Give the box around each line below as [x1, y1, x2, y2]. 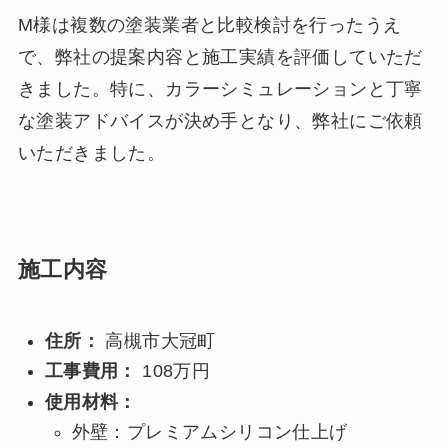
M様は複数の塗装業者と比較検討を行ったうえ [17, 14, 402, 35]
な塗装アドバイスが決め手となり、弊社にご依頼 [17, 110, 423, 131]
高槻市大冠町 [100, 330, 216, 351]
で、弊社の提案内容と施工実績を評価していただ [17, 46, 423, 67]
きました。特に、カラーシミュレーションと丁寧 [17, 78, 423, 99]
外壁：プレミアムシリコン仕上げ [71, 422, 348, 443]
